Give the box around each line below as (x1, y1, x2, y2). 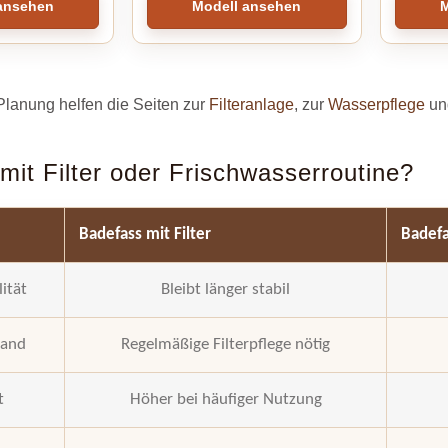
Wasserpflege (328, 95, 426, 113)
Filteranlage (209, 95, 295, 113)
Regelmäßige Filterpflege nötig (121, 335, 331, 353)
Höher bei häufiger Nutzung (129, 390, 322, 408)
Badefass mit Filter (79, 225, 212, 243)
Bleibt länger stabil (161, 280, 291, 298)
